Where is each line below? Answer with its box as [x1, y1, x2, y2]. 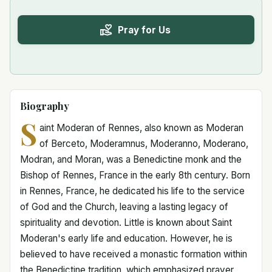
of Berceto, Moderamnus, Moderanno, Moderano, [39, 138, 248, 149]
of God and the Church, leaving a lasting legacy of [20, 201, 228, 212]
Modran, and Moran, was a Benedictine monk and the [20, 154, 242, 165]
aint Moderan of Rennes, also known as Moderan [39, 122, 243, 134]
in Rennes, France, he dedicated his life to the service [20, 185, 245, 197]
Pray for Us [117, 24, 171, 36]
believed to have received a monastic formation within [20, 248, 247, 260]
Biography [20, 100, 69, 112]
